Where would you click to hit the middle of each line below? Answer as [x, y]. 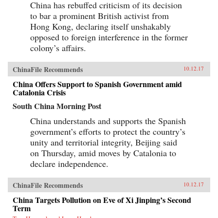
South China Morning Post [57, 106]
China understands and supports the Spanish [108, 120]
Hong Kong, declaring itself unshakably [100, 26]
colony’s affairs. [58, 47]
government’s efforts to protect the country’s [108, 131]
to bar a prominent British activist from [100, 15]
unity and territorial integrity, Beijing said [104, 142]
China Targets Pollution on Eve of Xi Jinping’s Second [102, 200]
